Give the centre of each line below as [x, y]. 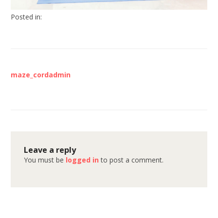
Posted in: [26, 17]
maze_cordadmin [41, 74]
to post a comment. [131, 160]
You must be [45, 160]
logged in [82, 160]
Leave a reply [50, 150]
